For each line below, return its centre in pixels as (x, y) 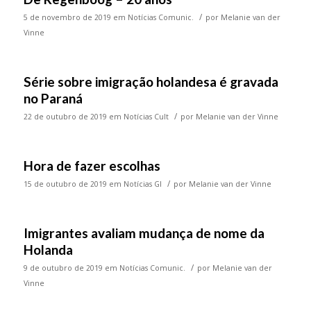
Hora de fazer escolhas (92, 166)
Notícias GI (142, 184)
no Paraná (53, 99)
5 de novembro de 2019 (67, 18)
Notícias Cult (146, 117)
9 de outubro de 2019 (63, 268)
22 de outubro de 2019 (65, 117)
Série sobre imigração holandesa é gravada (151, 82)
